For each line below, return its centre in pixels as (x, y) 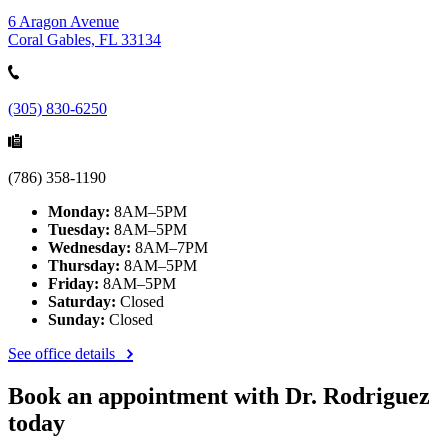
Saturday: (82, 301)
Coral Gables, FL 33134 (84, 39)
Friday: (73, 283)
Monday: (79, 211)
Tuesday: (79, 229)
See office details (63, 353)
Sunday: (76, 319)
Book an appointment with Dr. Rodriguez (219, 395)
